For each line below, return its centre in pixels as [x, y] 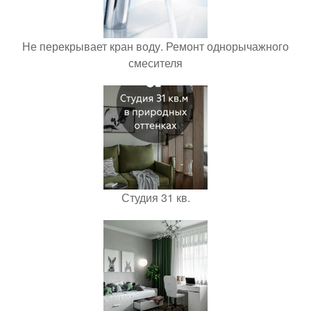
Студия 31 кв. [155, 197]
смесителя [155, 62]
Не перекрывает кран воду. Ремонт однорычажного [155, 46]
